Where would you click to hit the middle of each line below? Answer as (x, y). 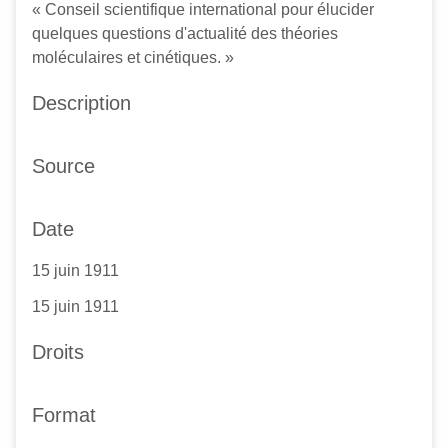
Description (81, 103)
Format (64, 415)
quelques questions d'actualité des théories (185, 34)
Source (63, 166)
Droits (58, 352)
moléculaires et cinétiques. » (133, 58)
